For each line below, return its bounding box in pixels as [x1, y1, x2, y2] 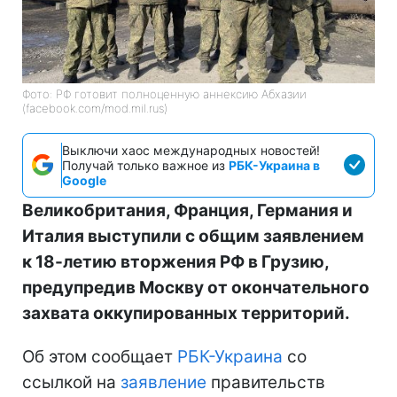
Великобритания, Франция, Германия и [22, 199, 353, 221]
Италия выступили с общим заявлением [22, 225, 364, 246]
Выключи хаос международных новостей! [62, 142, 320, 158]
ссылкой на [22, 371, 121, 393]
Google [62, 172, 106, 188]
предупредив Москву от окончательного [22, 276, 370, 298]
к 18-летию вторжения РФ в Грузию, [22, 251, 329, 272]
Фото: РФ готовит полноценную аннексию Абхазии [22, 86, 307, 101]
